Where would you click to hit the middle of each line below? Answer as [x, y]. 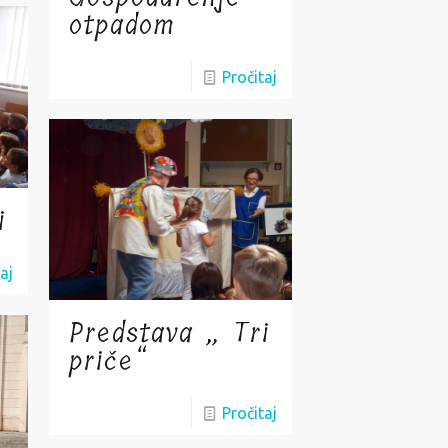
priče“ [109, 362]
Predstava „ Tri [170, 334]
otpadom [122, 25]
